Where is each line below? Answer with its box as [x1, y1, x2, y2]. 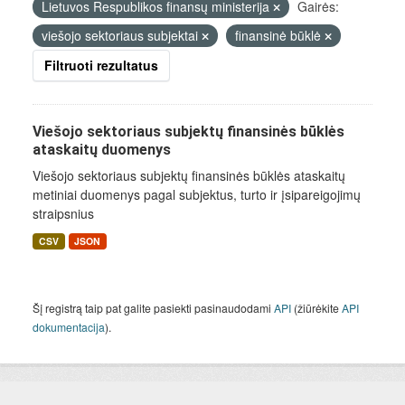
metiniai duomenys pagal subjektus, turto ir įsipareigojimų [33, 185, 361, 203]
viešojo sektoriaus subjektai [42, 26, 202, 44]
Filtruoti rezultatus [44, 56, 158, 74]
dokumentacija [33, 319, 105, 334]
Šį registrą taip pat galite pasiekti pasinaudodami [33, 300, 274, 316]
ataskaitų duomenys [33, 141, 171, 158]
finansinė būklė [235, 26, 325, 44]
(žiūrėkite [291, 300, 342, 316]
